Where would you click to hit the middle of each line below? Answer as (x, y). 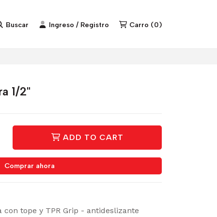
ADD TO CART (93, 138)
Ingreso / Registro (79, 24)
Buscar (17, 24)
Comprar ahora (30, 166)
